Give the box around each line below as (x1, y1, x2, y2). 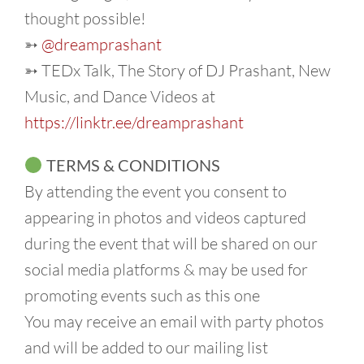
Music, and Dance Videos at (24, 85, 215, 106)
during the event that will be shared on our (24, 232, 318, 253)
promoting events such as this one (24, 284, 260, 305)
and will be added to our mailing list (24, 336, 268, 357)
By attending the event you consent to (24, 180, 287, 201)
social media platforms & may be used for (24, 258, 308, 279)
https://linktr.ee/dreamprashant (24, 111, 244, 132)
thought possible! (24, 7, 145, 28)
